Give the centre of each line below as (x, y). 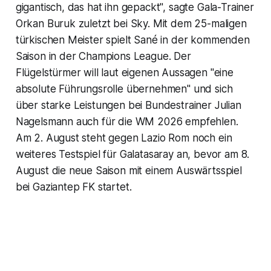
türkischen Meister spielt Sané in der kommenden (132, 40)
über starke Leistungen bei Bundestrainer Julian (128, 106)
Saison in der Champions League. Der (103, 57)
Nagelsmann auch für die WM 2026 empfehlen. (127, 122)
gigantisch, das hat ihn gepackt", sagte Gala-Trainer (135, 8)
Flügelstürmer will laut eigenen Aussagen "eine (124, 73)
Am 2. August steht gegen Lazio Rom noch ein (124, 138)
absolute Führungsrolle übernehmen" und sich (124, 89)
